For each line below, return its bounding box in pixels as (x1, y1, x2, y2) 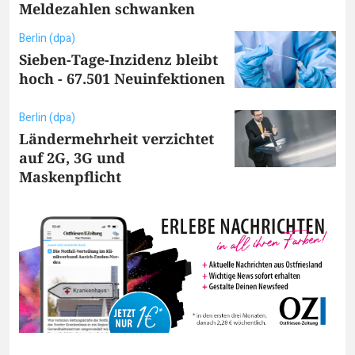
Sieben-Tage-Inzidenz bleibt (19, 49, 218, 69)
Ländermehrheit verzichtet (19, 128, 214, 148)
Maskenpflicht (19, 166, 121, 186)
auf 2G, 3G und (19, 147, 125, 167)
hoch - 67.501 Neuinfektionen (19, 68, 225, 88)
